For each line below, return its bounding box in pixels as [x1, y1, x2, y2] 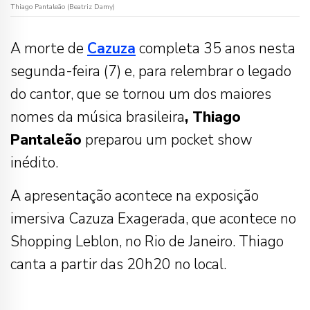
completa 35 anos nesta [136, 39, 295, 59]
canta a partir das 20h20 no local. [10, 255, 226, 275]
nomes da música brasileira [10, 107, 185, 127]
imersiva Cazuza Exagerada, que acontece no [10, 209, 296, 229]
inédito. [10, 153, 58, 173]
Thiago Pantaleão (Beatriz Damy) [10, 2, 115, 12]
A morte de [10, 39, 87, 59]
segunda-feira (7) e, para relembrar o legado [10, 62, 291, 82]
